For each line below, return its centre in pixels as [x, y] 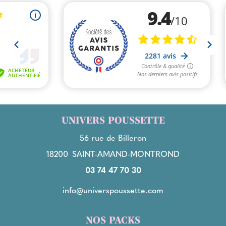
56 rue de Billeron [113, 137]
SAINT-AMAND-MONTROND [126, 153]
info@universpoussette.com [113, 190]
